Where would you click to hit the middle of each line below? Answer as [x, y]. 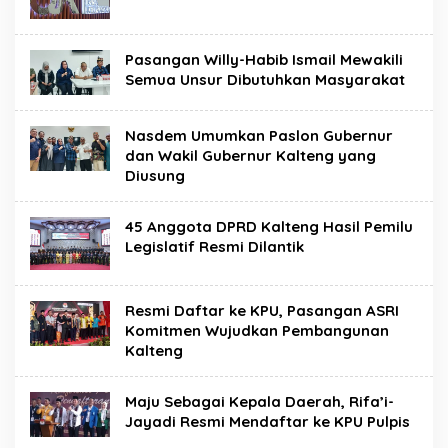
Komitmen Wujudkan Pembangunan [257, 331]
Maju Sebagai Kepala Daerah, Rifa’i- [259, 402]
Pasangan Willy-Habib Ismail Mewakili [264, 59]
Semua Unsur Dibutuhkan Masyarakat [265, 79]
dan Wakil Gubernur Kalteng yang [250, 156]
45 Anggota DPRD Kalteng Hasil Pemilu [269, 227]
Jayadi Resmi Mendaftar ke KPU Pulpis [267, 422]
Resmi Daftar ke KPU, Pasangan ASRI [262, 311]
